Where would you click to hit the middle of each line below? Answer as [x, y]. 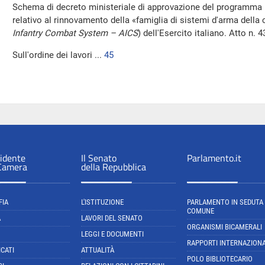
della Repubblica [114, 167]
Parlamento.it [214, 158]
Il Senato [99, 158]
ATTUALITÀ [98, 250]
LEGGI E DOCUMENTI [112, 234]
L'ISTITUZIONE [102, 202]
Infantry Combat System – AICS [75, 33]
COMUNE [201, 211]
